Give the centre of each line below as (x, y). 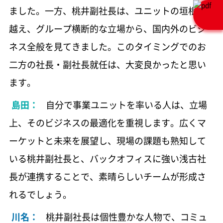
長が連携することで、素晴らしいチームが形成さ (107, 177)
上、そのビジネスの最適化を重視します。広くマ (107, 123)
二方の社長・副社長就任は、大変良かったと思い (107, 65)
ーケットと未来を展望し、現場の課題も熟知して (107, 141)
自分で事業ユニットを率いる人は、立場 (126, 105)
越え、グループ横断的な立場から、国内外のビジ (107, 29)
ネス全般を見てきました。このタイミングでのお (107, 47)
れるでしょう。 (40, 195)
